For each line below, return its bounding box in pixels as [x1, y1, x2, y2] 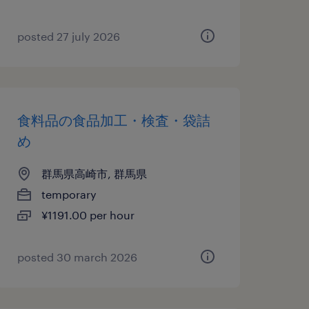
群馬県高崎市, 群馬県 [41, 167, 147, 180]
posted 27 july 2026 [17, 30, 120, 43]
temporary [41, 188, 97, 201]
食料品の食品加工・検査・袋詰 [17, 112, 210, 128]
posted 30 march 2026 [17, 250, 137, 263]
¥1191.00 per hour [41, 208, 134, 221]
